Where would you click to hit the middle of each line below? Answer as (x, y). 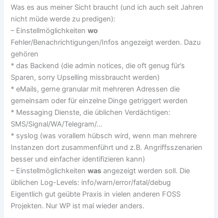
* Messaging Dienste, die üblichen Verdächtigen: (91, 113)
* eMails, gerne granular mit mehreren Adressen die (95, 89)
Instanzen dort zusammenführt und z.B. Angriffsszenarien (107, 148)
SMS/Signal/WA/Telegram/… (57, 124)
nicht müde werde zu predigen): (63, 19)
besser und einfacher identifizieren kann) (78, 159)
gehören (25, 54)
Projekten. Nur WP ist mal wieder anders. (78, 206)
